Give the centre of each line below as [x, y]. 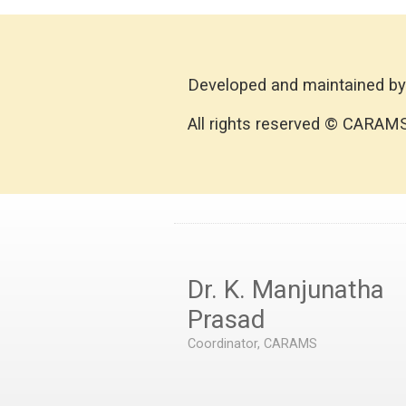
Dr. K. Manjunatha [286, 289]
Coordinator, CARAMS [252, 343]
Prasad [227, 319]
